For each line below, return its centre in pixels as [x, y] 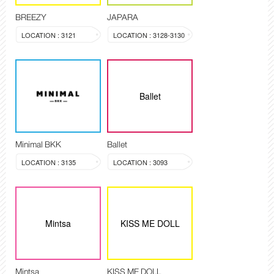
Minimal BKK [38, 145]
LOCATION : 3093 [140, 162]
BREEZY [31, 17]
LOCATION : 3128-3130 [149, 35]
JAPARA [123, 17]
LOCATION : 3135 [49, 162]
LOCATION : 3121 [49, 35]
